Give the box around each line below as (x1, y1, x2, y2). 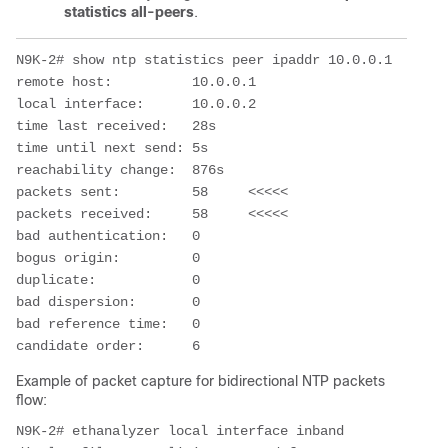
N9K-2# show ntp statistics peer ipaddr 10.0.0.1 (16, 51, 392, 68)
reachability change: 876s (16, 161, 224, 178)
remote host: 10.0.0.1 (16, 73, 272, 90)
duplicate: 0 (16, 271, 200, 288)
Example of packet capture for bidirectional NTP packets (16, 372, 385, 389)
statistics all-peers (64, 3, 194, 20)
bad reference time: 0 (16, 315, 200, 332)
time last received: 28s (16, 117, 216, 134)
